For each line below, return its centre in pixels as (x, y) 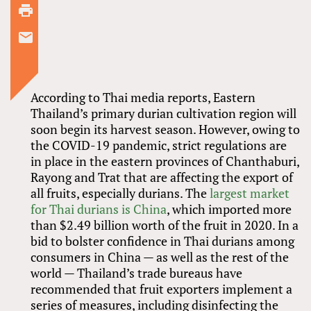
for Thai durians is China (99, 209)
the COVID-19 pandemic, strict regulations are (159, 145)
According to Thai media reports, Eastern (143, 97)
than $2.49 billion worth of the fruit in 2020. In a (165, 225)
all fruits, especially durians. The (120, 193)
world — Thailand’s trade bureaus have (137, 272)
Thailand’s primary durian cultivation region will (164, 113)
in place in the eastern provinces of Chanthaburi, (165, 161)
